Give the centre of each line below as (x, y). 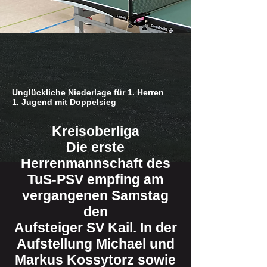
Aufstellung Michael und (95, 244)
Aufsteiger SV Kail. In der (95, 228)
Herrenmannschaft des (95, 163)
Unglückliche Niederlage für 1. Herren (88, 92)
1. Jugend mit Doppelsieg (64, 102)
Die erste (95, 147)
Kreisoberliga (95, 131)
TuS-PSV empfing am (95, 179)
